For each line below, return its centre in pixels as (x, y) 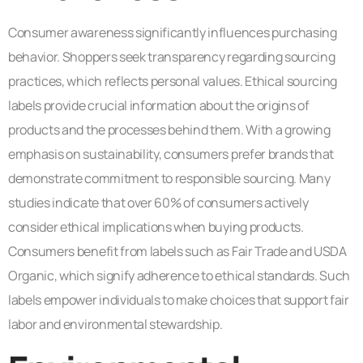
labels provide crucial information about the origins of (159, 105)
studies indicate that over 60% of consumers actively (158, 202)
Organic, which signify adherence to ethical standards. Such (179, 275)
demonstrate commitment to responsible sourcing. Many (169, 178)
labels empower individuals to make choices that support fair (179, 299)
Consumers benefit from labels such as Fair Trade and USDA (177, 251)
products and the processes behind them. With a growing (169, 129)
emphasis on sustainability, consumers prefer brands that (171, 154)
